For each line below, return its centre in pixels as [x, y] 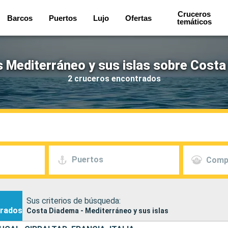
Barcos [20, 18]
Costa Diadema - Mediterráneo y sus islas [97, 210]
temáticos [194, 22]
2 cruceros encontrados [114, 78]
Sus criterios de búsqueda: [74, 201]
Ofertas [138, 18]
